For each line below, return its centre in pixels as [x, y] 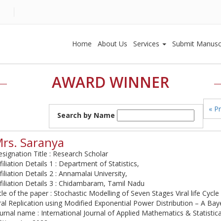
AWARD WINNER [110, 82]
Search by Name [86, 115]
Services [147, 44]
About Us [112, 44]
